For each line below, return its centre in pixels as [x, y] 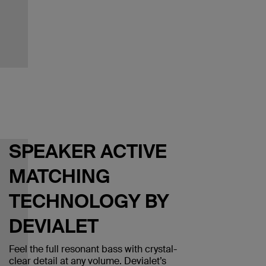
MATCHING [59, 176]
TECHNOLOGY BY [89, 201]
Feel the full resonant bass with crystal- [93, 249]
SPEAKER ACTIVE [88, 151]
